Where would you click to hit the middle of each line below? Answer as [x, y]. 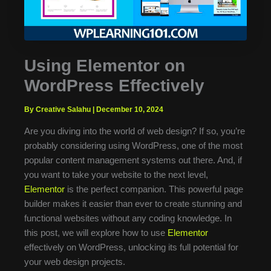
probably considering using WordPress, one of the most [133, 146]
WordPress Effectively [114, 86]
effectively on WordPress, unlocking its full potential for [131, 248]
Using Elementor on [105, 66]
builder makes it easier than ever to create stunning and [133, 204]
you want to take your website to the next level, [116, 175]
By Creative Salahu [58, 110]
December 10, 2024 [130, 110]
